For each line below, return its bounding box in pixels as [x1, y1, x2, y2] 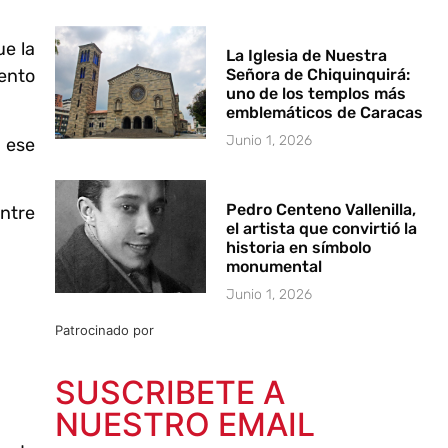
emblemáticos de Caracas [226, 102, 424, 122]
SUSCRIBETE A [54, 372, 285, 412]
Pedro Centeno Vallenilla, [226, 199, 417, 219]
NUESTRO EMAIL [54, 404, 315, 444]
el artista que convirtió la [226, 218, 418, 238]
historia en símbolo [226, 237, 372, 257]
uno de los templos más [226, 83, 407, 103]
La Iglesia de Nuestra [226, 45, 388, 65]
